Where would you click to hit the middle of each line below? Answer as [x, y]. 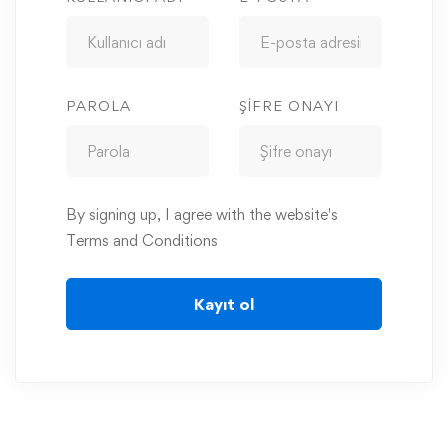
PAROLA [98, 105]
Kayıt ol [224, 304]
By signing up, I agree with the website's [202, 214]
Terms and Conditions [142, 240]
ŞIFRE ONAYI [289, 105]
